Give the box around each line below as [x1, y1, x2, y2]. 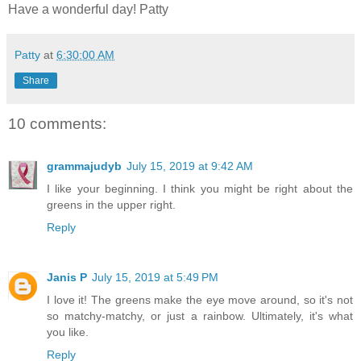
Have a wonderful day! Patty [8, 2, 168, 17]
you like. [47, 325, 89, 338]
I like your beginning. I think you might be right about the [47, 181, 353, 195]
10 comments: [8, 115, 106, 133]
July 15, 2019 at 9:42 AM [127, 159, 253, 172]
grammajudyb [47, 159, 122, 172]
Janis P [47, 270, 87, 284]
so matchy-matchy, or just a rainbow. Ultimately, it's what [47, 309, 353, 322]
